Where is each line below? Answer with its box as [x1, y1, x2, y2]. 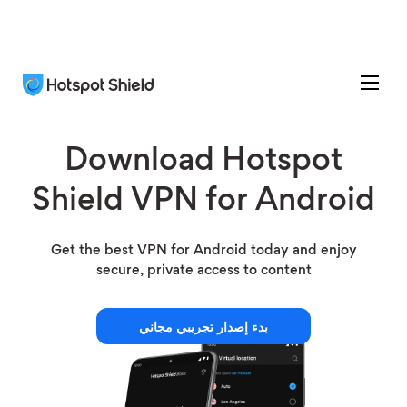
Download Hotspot [65, 148, 342, 177]
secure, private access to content [95, 264, 312, 277]
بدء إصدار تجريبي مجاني [139, 322, 268, 334]
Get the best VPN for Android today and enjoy [50, 244, 357, 257]
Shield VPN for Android [32, 188, 375, 217]
